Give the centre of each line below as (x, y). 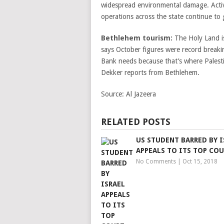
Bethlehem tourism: (137, 38)
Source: (112, 94)
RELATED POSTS (136, 122)
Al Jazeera (141, 94)
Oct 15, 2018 (200, 161)
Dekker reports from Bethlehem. (150, 72)
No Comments (156, 161)
